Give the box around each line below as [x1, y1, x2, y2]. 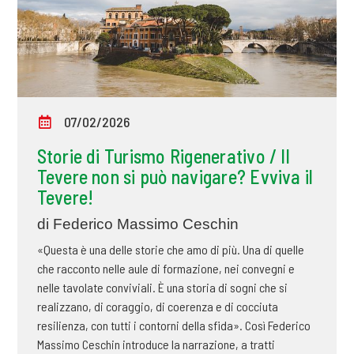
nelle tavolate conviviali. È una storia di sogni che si [36, 280, 288, 296]
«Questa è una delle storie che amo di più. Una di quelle [36, 242, 304, 258]
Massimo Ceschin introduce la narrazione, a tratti [36, 337, 275, 352]
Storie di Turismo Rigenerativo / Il [36, 145, 290, 168]
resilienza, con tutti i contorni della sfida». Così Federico [36, 318, 311, 333]
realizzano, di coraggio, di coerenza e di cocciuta [36, 299, 278, 314]
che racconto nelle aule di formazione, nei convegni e [36, 261, 295, 277]
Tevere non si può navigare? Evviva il [36, 165, 314, 189]
